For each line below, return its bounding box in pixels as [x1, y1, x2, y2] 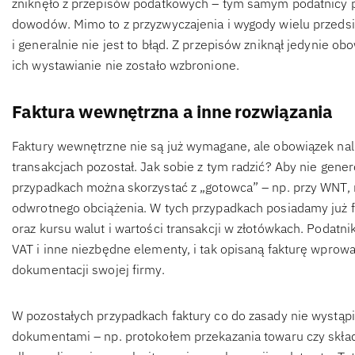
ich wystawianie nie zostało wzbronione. [12, 57, 239, 74]
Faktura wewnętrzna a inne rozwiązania [12, 100, 333, 124]
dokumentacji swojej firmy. [12, 261, 165, 278]
